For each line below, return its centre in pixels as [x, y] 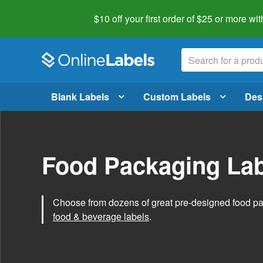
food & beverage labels [101, 216]
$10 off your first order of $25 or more [170, 18]
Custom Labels [177, 96]
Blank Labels [80, 96]
